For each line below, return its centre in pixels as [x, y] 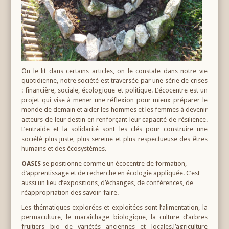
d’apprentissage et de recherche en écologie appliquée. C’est [111, 173]
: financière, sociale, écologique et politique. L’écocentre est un [114, 90]
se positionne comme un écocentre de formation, [114, 163]
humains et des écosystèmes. [64, 148]
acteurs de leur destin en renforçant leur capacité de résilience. [114, 119]
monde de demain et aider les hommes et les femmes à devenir [114, 109]
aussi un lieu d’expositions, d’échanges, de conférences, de [108, 182]
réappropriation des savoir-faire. [70, 192]
